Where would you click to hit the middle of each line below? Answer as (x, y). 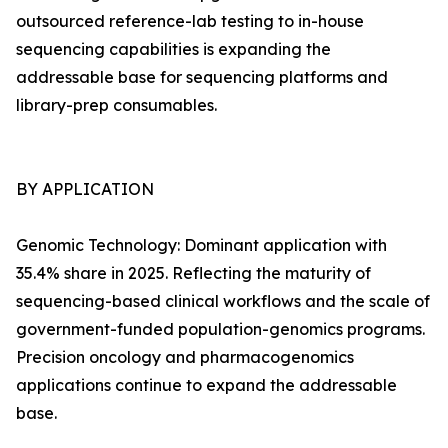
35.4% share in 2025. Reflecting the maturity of (193, 273)
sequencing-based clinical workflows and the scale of (223, 301)
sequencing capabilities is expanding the (173, 49)
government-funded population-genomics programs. (220, 329)
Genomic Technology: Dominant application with (201, 245)
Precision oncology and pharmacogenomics (185, 357)
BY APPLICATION (85, 189)
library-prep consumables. (116, 105)
